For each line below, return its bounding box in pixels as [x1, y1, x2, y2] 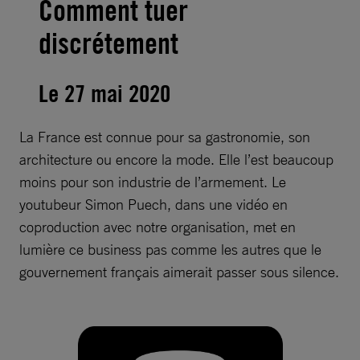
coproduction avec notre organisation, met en [19, 217, 296, 235]
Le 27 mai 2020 [39, 77, 170, 108]
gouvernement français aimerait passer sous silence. [19, 262, 339, 280]
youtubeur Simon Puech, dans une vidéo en [19, 194, 288, 213]
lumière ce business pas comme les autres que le [19, 239, 321, 258]
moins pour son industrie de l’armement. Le [19, 172, 286, 190]
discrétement [39, 25, 178, 61]
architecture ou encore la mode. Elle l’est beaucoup [19, 149, 333, 168]
